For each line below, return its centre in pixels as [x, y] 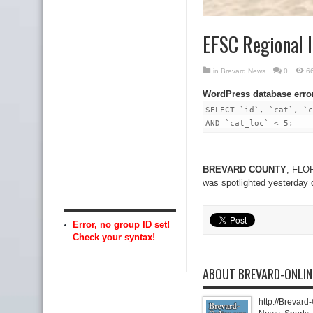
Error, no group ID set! [121, 224]
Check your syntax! [114, 237]
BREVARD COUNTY [245, 169]
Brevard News [243, 71]
